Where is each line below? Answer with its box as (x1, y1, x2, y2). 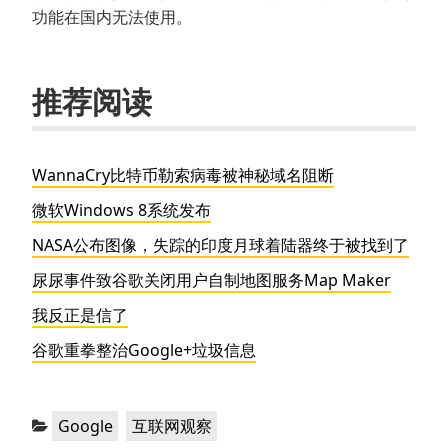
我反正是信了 (32, 304, 128, 327)
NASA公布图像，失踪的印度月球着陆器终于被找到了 (32, 234, 409, 257)
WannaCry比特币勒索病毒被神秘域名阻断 (32, 164, 334, 187)
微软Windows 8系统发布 (32, 199, 211, 222)
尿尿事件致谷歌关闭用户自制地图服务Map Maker (32, 269, 391, 292)
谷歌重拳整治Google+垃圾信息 (32, 339, 256, 362)
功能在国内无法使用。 (32, 6, 192, 29)
